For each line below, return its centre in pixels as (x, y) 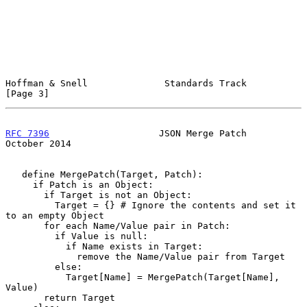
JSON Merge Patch (148, 133)
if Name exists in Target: (36, 246)
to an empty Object (55, 215)
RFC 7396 (27, 133)
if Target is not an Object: (25, 195)
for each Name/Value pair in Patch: (25, 225)
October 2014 (38, 143)
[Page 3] (27, 93)
